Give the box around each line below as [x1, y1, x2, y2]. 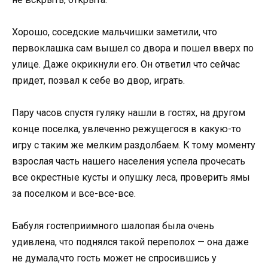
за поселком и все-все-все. [12, 188, 136, 200]
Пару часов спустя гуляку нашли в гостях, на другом [12, 107, 245, 119]
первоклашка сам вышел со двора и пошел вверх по [12, 42, 254, 54]
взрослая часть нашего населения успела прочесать [12, 156, 245, 167]
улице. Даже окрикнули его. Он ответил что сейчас [12, 58, 240, 70]
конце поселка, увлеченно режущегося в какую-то [12, 123, 241, 135]
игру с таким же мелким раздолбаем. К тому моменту [12, 139, 255, 151]
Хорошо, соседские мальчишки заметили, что [12, 26, 217, 38]
